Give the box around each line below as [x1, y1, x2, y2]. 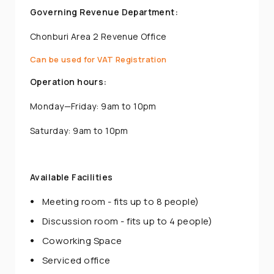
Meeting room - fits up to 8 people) [42, 194, 199, 208]
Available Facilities [30, 171, 113, 183]
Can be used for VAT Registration [30, 53, 167, 65]
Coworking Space [42, 234, 122, 247]
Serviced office [42, 253, 111, 267]
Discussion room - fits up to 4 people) [42, 214, 213, 228]
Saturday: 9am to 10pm [30, 124, 128, 136]
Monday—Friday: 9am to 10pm [30, 100, 157, 112]
